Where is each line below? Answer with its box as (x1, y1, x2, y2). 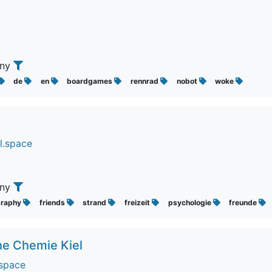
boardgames (67, 76, 115, 86)
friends (39, 198, 67, 207)
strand (83, 198, 109, 207)
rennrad (130, 76, 160, 86)
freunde (229, 198, 259, 207)
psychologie (168, 198, 213, 207)
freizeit (124, 198, 152, 207)
